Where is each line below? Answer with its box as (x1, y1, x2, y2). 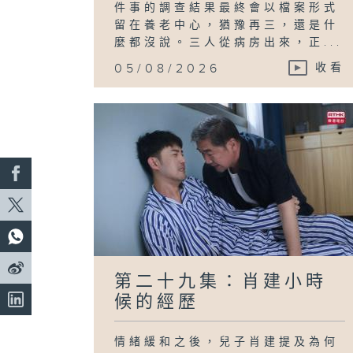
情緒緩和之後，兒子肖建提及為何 (114, 335, 340, 348)
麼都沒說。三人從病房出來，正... (114, 35, 344, 49)
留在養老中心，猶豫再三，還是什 (114, 18, 340, 32)
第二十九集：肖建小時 (114, 271, 328, 292)
